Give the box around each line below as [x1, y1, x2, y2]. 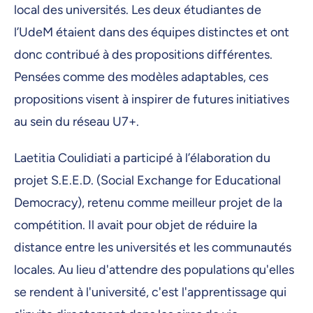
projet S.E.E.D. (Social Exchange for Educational [14, 172, 281, 188]
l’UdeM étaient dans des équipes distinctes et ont [14, 24, 289, 41]
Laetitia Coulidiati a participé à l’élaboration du [14, 150, 270, 166]
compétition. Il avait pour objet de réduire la [14, 217, 257, 233]
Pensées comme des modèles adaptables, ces [14, 69, 268, 85]
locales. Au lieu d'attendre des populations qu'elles [14, 261, 294, 277]
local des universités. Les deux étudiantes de [14, 2, 261, 18]
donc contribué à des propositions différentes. [14, 47, 272, 63]
